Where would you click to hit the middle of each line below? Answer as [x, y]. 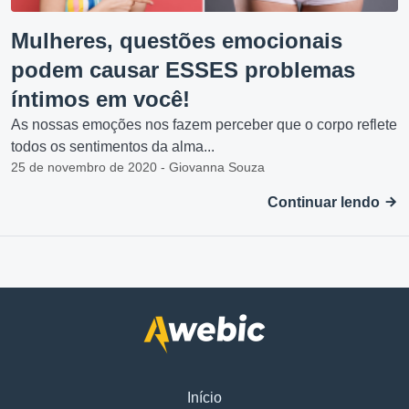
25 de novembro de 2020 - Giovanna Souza [138, 167]
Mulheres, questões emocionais [177, 40]
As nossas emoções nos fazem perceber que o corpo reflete [204, 124]
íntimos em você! [100, 99]
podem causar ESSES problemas [183, 69]
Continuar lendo [325, 202]
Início [204, 397]
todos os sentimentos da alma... [113, 146]
